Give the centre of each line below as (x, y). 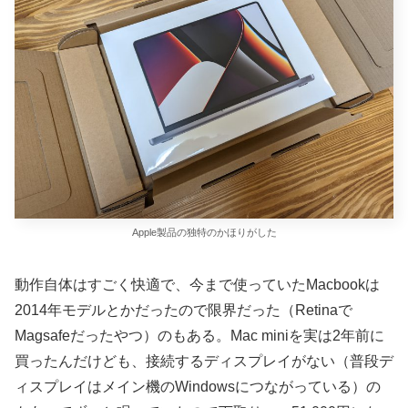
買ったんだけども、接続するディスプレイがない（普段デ (204, 361)
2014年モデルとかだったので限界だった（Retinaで (184, 310)
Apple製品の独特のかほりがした (204, 233)
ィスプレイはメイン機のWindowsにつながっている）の (198, 386)
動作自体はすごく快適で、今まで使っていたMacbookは (197, 284)
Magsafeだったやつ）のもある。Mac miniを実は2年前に (199, 335)
